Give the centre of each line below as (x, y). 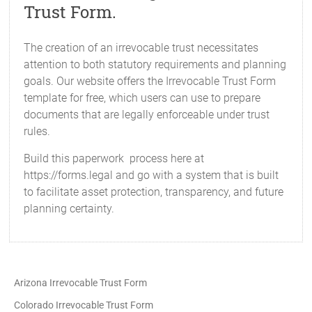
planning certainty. (69, 209)
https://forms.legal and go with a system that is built (151, 175)
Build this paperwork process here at (114, 158)
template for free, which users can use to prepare (142, 98)
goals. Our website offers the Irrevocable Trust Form (150, 81)
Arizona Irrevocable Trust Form (81, 283)
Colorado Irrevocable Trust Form (84, 305)
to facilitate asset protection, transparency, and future (154, 192)
